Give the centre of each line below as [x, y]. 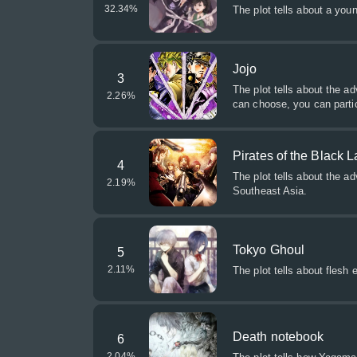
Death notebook [279, 337]
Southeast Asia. [270, 191]
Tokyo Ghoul [269, 250]
